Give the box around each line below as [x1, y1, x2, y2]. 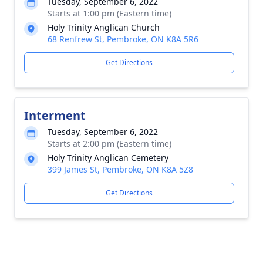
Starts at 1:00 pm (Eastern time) [48, 8, 171, 19]
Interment [24, 107, 86, 123]
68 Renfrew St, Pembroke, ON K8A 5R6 [48, 33, 198, 45]
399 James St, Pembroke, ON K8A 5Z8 [48, 164, 193, 175]
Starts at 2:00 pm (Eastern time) [48, 138, 171, 149]
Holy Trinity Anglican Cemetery [48, 152, 168, 163]
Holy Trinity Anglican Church [48, 22, 160, 33]
